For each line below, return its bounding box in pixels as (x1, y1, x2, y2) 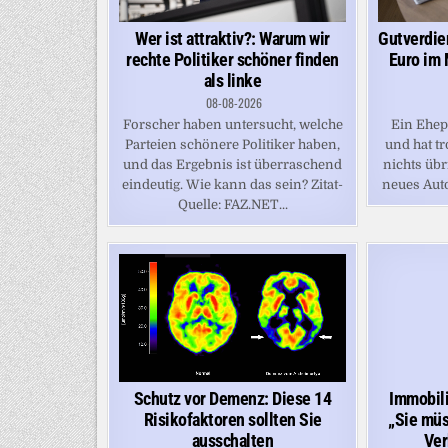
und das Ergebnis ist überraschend (123, 157, 342, 173)
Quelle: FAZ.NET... (177, 197, 288, 213)
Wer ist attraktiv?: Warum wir (135, 28, 330, 50)
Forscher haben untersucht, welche (122, 117, 343, 133)
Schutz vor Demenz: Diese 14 (133, 387, 332, 409)
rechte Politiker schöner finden (126, 49, 339, 71)
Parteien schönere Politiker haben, (125, 137, 340, 153)
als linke (203, 70, 262, 92)
